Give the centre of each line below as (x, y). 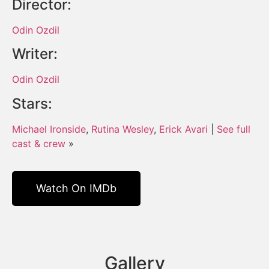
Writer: (35, 54)
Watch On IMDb (76, 189)
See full (234, 129)
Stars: (32, 103)
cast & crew (39, 143)
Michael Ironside (49, 129)
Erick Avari (183, 129)
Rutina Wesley (122, 129)
